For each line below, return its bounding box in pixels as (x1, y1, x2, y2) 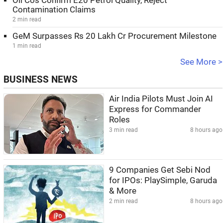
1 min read (12, 42, 41, 49)
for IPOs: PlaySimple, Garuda (109, 176, 217, 185)
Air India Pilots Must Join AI (109, 94, 213, 104)
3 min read (109, 126, 138, 133)
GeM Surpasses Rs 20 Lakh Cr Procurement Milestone (12, 31, 217, 41)
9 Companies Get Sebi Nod (109, 165, 211, 175)
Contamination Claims (12, 5, 96, 14)
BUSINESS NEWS (3, 74, 78, 85)
